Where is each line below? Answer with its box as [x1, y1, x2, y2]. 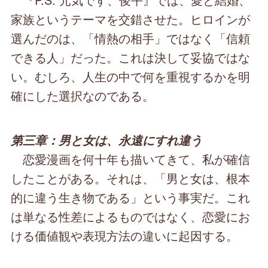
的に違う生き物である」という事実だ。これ [11, 188, 251, 206]
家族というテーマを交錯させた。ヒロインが [11, 10, 251, 28]
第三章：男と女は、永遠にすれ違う [11, 132, 203, 149]
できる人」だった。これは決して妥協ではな [11, 48, 251, 66]
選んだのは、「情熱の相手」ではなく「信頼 [11, 29, 251, 47]
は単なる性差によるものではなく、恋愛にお [11, 208, 251, 226]
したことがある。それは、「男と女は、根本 [11, 169, 251, 187]
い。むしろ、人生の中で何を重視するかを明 [11, 68, 251, 86]
